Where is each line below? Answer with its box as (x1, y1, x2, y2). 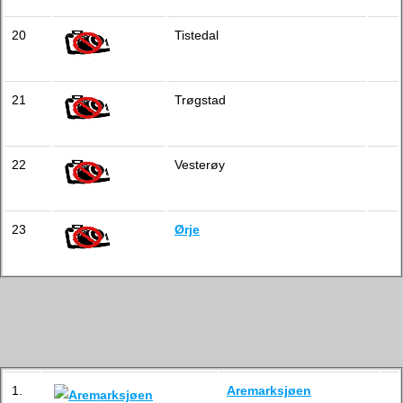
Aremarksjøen (227, 383, 311, 398)
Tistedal (175, 28, 219, 42)
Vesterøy (175, 157, 225, 172)
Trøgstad (175, 93, 226, 107)
